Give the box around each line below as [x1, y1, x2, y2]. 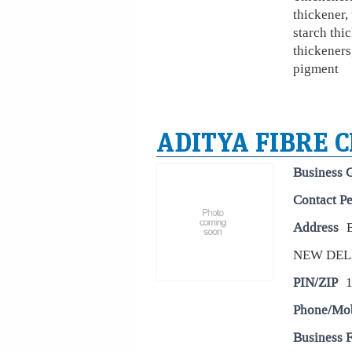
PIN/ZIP [293, 273, 338, 291]
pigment [293, 60, 339, 78]
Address [293, 218, 339, 236]
